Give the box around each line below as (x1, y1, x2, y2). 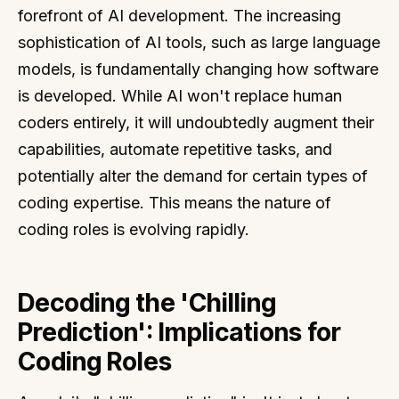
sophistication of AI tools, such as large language (18, 33, 380, 53)
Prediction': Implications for (18, 316, 341, 347)
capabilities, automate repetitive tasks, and (18, 140, 332, 159)
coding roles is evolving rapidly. (18, 220, 249, 240)
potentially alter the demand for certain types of (18, 167, 368, 186)
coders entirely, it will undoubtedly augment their (18, 113, 374, 133)
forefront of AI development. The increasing (18, 6, 341, 26)
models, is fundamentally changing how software (18, 60, 379, 79)
